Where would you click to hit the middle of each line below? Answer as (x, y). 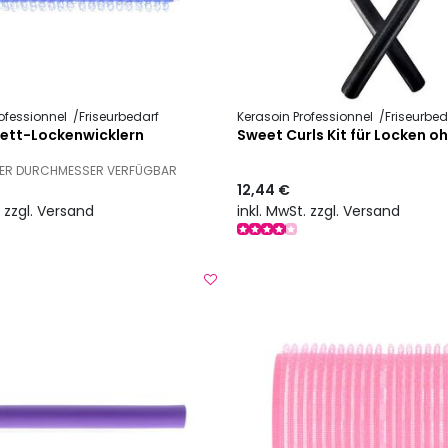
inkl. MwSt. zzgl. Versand (319, 210)
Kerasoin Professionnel (307, 117)
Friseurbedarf (118, 117)
